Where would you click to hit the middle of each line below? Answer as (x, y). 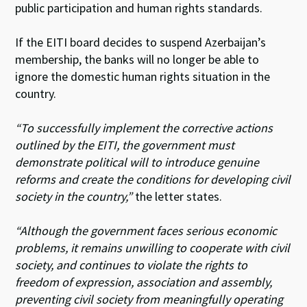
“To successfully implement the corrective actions (144, 127)
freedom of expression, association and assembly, (144, 282)
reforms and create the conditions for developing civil (153, 179)
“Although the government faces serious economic (146, 230)
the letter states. (177, 196)
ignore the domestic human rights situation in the (143, 76)
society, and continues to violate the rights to (132, 265)
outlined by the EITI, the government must (125, 145)
